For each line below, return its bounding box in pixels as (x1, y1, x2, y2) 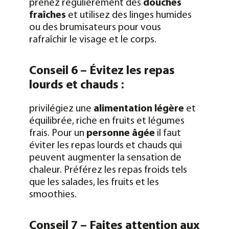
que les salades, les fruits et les (29, 177, 159, 188)
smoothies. (29, 189, 77, 200)
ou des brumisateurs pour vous (29, 22, 161, 33)
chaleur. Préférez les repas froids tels (29, 165, 187, 175)
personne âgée (86, 128, 155, 139)
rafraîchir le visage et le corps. (29, 34, 156, 45)
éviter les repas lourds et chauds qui (29, 140, 182, 151)
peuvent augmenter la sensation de (29, 152, 181, 163)
